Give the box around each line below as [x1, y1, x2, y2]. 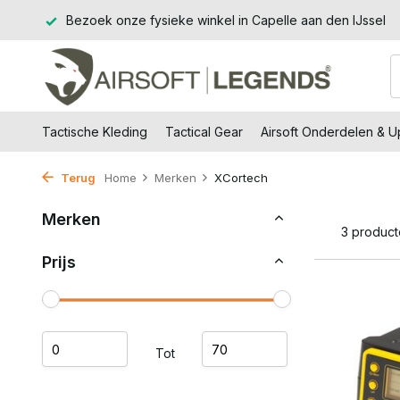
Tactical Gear [165, 124, 243, 139]
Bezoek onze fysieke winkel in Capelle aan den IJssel [62, 12, 386, 28]
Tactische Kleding [42, 124, 147, 139]
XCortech [214, 171, 268, 185]
